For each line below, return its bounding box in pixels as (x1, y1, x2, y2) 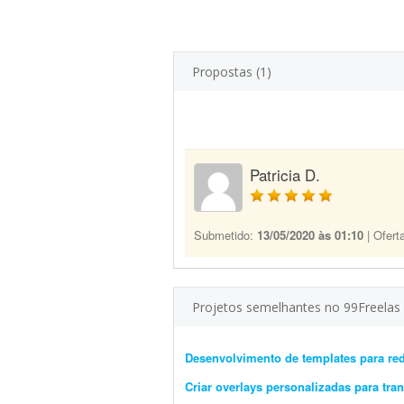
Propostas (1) (192, 63, 271, 80)
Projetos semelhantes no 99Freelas (192, 298, 400, 316)
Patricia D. (250, 163, 320, 186)
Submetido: (194, 226, 257, 243)
